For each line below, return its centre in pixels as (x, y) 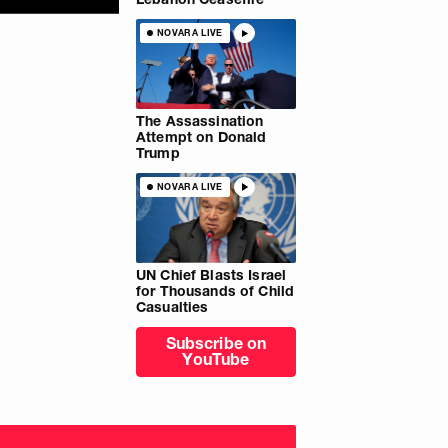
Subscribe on (216, 342)
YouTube (216, 358)
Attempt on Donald (201, 136)
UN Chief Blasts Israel (211, 274)
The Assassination (200, 120)
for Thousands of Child (215, 290)
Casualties (172, 306)
